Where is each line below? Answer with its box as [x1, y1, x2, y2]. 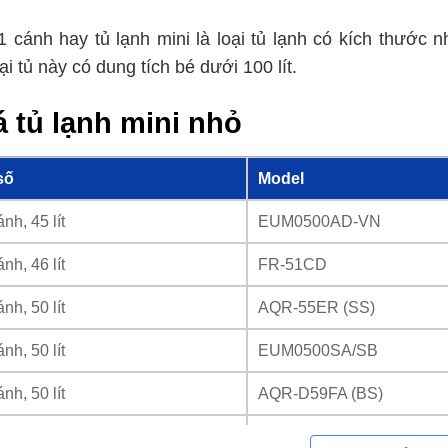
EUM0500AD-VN [258, 211, 381, 230]
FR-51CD [258, 254, 327, 273]
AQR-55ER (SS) [258, 297, 375, 316]
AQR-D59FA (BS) [258, 383, 383, 402]
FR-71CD [258, 426, 327, 445]
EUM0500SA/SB [258, 340, 378, 359]
